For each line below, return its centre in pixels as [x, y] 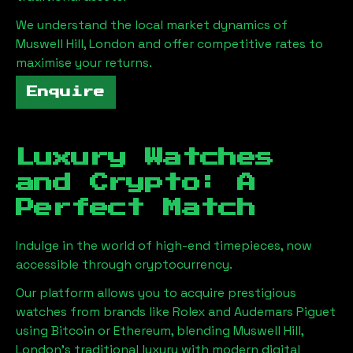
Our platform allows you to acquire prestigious [156, 293]
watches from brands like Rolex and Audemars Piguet [176, 312]
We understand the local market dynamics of [152, 25]
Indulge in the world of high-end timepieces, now [164, 245]
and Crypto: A [136, 183]
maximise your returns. [84, 63]
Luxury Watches [145, 158]
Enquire [66, 92]
